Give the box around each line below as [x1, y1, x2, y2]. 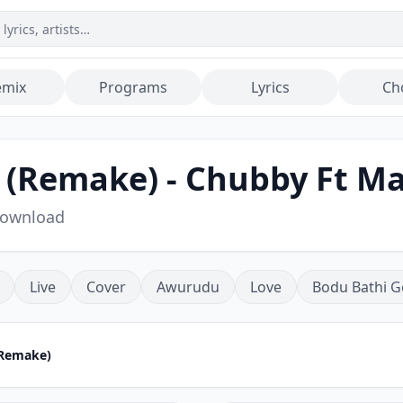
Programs [99, 77, 167, 97]
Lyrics [250, 77, 290, 97]
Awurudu [157, 277, 219, 297]
